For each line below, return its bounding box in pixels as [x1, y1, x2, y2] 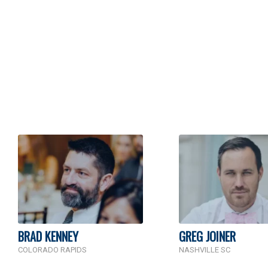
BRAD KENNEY [18, 227, 78, 245]
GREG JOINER [179, 227, 236, 245]
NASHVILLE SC [179, 245, 230, 254]
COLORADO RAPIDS [18, 245, 87, 254]
